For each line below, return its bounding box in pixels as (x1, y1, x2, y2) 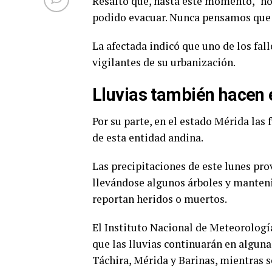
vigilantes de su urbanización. (92, 55, 236, 69)
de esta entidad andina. (92, 130, 203, 144)
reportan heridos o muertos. (92, 191, 227, 206)
